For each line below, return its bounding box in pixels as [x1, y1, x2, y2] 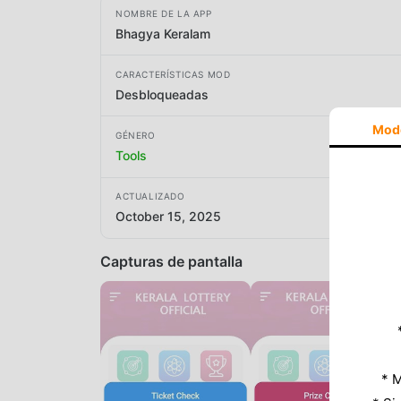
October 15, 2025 [115, 209, 221, 225]
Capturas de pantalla [100, 252, 243, 270]
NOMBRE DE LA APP [115, 7, 212, 19]
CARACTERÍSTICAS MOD [115, 68, 231, 80]
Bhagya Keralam [115, 25, 210, 41]
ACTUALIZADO [115, 191, 185, 202]
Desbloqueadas [115, 86, 209, 102]
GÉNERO [115, 129, 156, 141]
